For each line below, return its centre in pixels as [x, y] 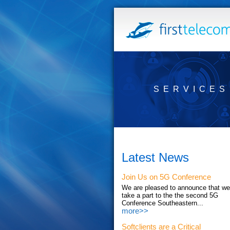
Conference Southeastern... [162, 203]
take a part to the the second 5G [170, 196]
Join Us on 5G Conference [166, 177]
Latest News [155, 158]
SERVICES [191, 89]
